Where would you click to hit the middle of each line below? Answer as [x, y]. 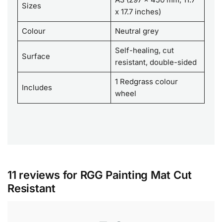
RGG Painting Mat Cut [136, 175]
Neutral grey [137, 31]
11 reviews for [44, 175]
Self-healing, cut [144, 50]
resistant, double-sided [156, 62]
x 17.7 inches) [138, 11]
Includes [37, 87]
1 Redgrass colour [146, 81]
